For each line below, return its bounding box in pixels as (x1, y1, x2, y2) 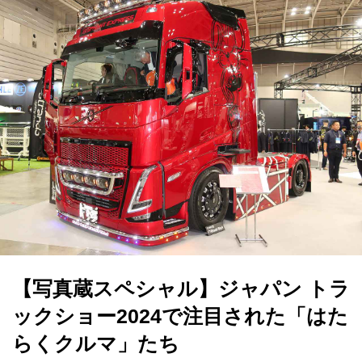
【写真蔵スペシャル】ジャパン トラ (12, 277, 350, 300)
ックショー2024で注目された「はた (12, 305, 348, 327)
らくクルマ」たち (12, 332, 179, 355)
